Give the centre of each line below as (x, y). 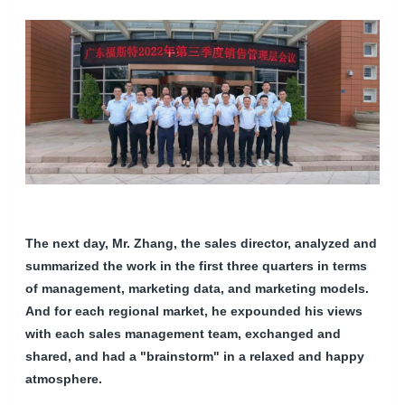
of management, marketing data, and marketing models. (198, 289)
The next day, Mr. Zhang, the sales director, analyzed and (202, 244)
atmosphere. (64, 379)
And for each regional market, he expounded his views (194, 311)
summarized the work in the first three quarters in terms (197, 266)
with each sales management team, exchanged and (184, 334)
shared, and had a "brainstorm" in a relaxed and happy (195, 357)
